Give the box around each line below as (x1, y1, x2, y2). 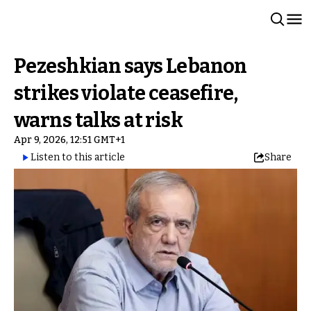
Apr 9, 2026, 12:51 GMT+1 (14, 134, 125, 146)
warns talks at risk (14, 108, 183, 133)
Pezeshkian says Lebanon (14, 54, 247, 78)
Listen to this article (31, 151, 125, 163)
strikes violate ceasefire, (14, 81, 238, 106)
